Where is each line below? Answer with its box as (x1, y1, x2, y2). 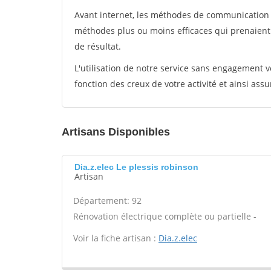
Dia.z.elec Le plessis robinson (74, 162, 198, 172)
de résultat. (74, 41, 121, 52)
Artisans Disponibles (62, 126, 170, 138)
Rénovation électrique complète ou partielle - (73, 211, 256, 222)
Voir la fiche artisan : (73, 232, 158, 244)
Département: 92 (73, 195, 142, 206)
